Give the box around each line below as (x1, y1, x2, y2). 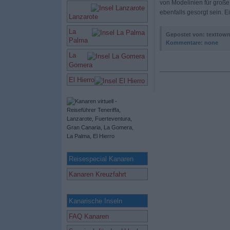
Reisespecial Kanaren (68, 155, 133, 163)
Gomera (68, 61, 92, 69)
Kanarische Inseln (68, 197, 122, 205)
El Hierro (68, 76, 94, 84)
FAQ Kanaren (68, 213, 109, 220)
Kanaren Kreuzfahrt (68, 170, 126, 178)
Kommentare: (165, 40, 203, 46)
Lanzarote (68, 13, 98, 21)
